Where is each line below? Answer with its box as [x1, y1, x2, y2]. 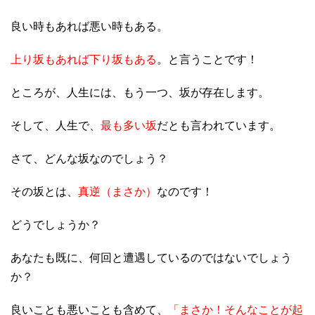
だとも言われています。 [157, 119, 281, 131]
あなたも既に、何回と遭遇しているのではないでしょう [11, 251, 292, 264]
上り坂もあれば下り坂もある [11, 53, 157, 65]
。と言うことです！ [157, 53, 258, 65]
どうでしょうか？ [11, 218, 101, 231]
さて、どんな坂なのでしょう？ [11, 152, 168, 165]
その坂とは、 [11, 185, 78, 198]
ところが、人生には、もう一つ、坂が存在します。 [11, 86, 269, 98]
